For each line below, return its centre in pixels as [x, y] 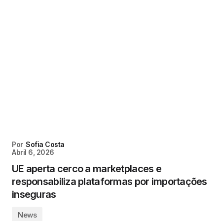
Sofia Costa [45, 144]
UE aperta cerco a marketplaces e [87, 169]
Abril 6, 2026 [33, 152]
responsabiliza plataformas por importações [110, 182]
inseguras [34, 194]
